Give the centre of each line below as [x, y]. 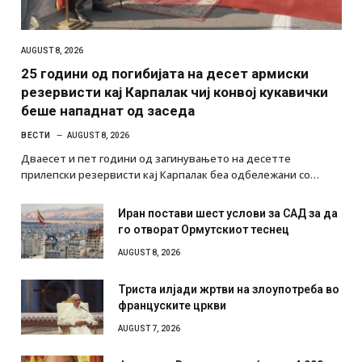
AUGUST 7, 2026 [149, 329]
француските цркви [172, 306]
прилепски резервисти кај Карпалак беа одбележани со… [170, 175]
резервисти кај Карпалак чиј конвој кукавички [175, 93]
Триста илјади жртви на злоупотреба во [229, 290]
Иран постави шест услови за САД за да [228, 214]
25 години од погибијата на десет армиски [165, 74]
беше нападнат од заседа [108, 111]
